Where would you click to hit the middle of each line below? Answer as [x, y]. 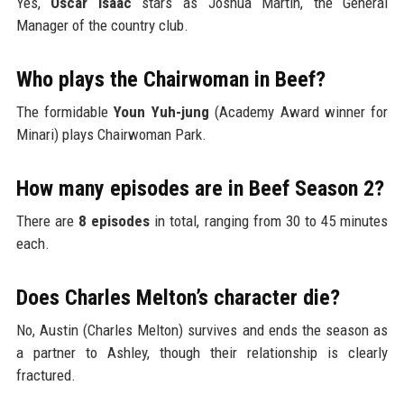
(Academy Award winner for [298, 112]
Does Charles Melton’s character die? [178, 298]
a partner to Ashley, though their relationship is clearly [202, 353]
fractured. [46, 376]
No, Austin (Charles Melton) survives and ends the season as [202, 331]
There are [47, 221]
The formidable [65, 112]
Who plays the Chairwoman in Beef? [170, 80]
